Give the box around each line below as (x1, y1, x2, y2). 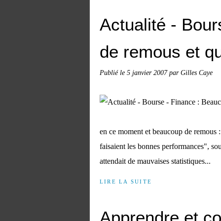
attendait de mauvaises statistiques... (100, 157, 211, 165)
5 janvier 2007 (127, 69, 169, 76)
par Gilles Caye (169, 69, 213, 76)
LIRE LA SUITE (100, 179, 152, 184)
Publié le (100, 69, 127, 76)
